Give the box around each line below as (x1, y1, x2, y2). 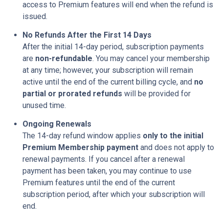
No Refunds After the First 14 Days (22, 30, 152, 40)
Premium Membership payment (22, 142, 138, 152)
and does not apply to (138, 142, 214, 152)
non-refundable (35, 53, 92, 63)
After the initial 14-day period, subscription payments (22, 42, 204, 51)
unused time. (22, 100, 66, 110)
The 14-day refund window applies (22, 131, 143, 140)
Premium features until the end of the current (22, 177, 175, 187)
